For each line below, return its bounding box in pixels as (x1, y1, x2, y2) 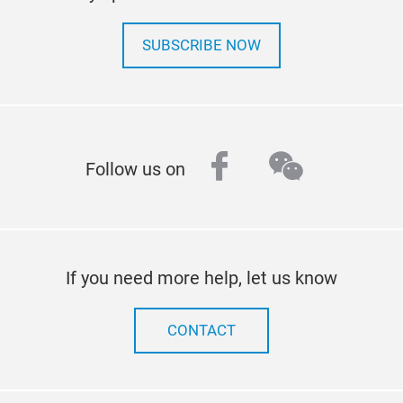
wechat (267, 147, 382, 189)
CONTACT (167, 322, 236, 339)
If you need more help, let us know (66, 267, 337, 289)
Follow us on (85, 158, 185, 180)
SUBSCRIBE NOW (142, 37, 261, 54)
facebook (201, 147, 350, 189)
